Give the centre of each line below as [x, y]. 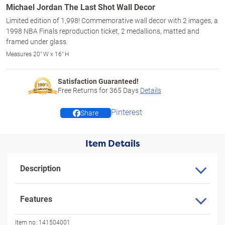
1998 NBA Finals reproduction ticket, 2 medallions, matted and [103, 31]
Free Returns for [83, 90]
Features [36, 199]
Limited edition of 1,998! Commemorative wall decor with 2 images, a [112, 20]
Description [40, 168]
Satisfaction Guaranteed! [98, 81]
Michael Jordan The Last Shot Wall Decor [81, 7]
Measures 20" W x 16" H [37, 54]
